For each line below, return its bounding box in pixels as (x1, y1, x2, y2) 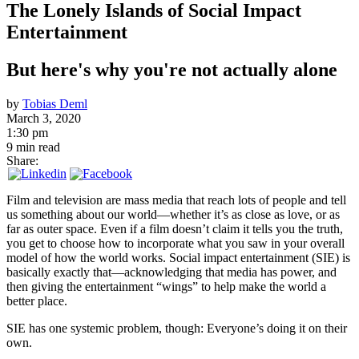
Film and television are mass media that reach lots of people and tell (6, 192, 346, 207)
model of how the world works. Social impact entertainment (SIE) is (6, 250, 350, 264)
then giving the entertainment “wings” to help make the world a (6, 279, 326, 293)
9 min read (6, 139, 60, 154)
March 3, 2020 (6, 111, 81, 125)
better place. (6, 293, 67, 308)
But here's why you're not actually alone (6, 58, 337, 80)
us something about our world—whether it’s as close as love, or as (6, 207, 340, 221)
